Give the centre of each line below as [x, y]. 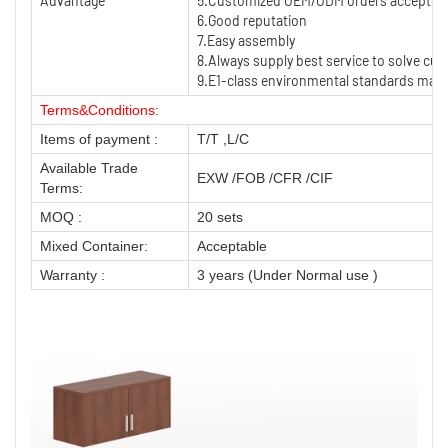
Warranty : [72, 274]
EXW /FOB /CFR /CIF [265, 177]
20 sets [220, 216]
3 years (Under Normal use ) [287, 274]
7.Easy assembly [246, 40]
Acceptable [232, 245]
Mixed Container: [94, 245]
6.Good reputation [252, 20]
